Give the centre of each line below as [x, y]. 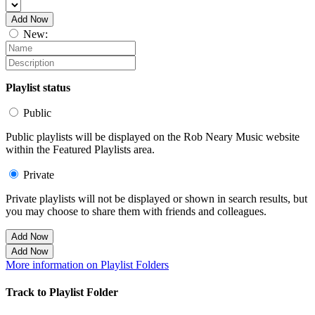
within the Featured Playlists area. [80, 150]
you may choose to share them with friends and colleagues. [136, 212]
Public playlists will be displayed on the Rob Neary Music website [153, 137]
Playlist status [38, 88]
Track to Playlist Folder [62, 292]
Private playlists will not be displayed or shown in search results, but [156, 199]
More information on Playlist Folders [87, 265]
